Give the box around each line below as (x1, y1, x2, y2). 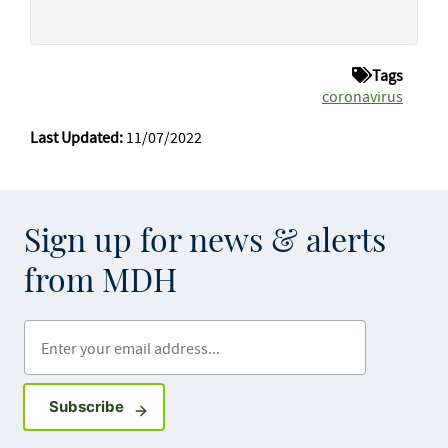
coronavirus (322, 86, 403, 106)
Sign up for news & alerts (24, 226, 386, 258)
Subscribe (48, 397, 124, 416)
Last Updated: (30, 127, 123, 147)
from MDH (24, 266, 177, 298)
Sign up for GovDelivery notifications (122, 396, 389, 415)
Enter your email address (23, 320, 231, 345)
